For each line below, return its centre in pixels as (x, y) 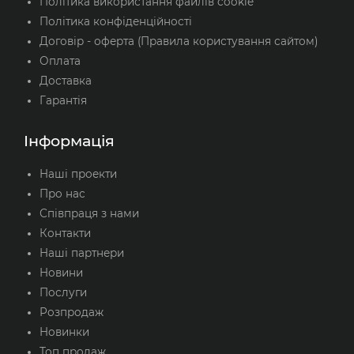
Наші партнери (82, 252)
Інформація (69, 140)
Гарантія (63, 100)
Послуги (63, 292)
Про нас (62, 193)
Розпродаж (72, 312)
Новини (61, 272)
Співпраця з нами (89, 213)
